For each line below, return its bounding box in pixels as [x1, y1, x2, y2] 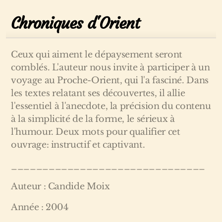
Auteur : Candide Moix [11, 181, 110, 192]
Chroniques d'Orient [11, 13, 139, 33]
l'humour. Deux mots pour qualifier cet [11, 126, 180, 137]
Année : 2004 [11, 202, 68, 213]
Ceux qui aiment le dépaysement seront [11, 49, 182, 60]
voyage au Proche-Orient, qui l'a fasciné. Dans [11, 75, 209, 86]
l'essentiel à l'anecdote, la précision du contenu [11, 101, 211, 111]
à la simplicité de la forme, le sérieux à [11, 113, 175, 124]
